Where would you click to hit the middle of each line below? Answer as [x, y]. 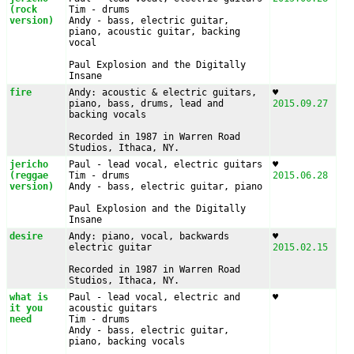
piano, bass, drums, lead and [146, 104]
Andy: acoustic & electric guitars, [163, 93]
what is [29, 298]
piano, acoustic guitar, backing [154, 32]
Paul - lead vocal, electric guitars [166, 165]
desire [26, 237]
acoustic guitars [113, 309]
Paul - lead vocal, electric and [154, 298]
